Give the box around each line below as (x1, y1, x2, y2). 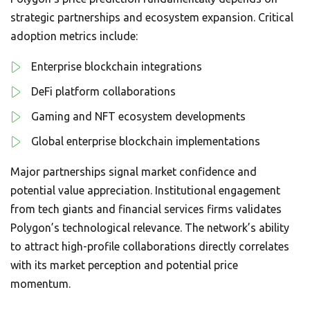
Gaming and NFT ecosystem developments (31, 110, 246, 122)
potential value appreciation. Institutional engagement (10, 184, 280, 197)
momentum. (10, 277, 71, 290)
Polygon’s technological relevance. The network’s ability (10, 221, 289, 234)
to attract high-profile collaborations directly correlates (10, 240, 289, 253)
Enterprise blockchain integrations (31, 60, 202, 73)
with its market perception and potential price (10, 259, 238, 271)
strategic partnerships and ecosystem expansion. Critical (10, 11, 293, 24)
